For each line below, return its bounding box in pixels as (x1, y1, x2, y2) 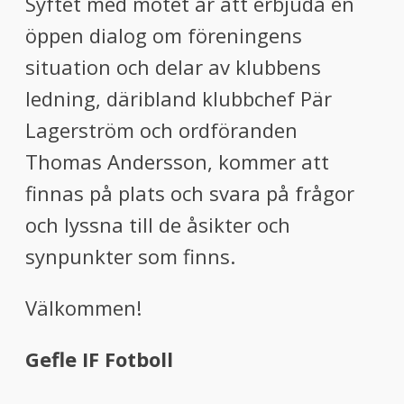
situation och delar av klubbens (25, 53, 321, 80)
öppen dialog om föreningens (25, 22, 302, 49)
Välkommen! (25, 294, 142, 321)
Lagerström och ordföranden (25, 116, 298, 143)
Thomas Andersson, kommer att (25, 148, 329, 175)
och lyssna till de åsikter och (25, 211, 290, 238)
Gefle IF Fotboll (25, 345, 173, 372)
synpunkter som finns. (25, 243, 235, 270)
